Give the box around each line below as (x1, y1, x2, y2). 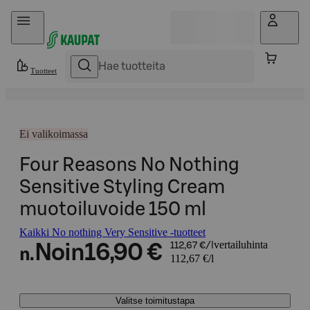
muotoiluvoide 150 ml (19, 200, 206, 219)
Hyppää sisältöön (11, 11, 86, 23)
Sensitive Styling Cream (19, 178, 225, 197)
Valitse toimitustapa (116, 295, 194, 306)
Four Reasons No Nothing (19, 156, 239, 174)
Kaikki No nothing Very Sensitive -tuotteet (19, 226, 206, 238)
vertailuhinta (213, 239, 268, 250)
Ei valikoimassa (19, 128, 88, 140)
